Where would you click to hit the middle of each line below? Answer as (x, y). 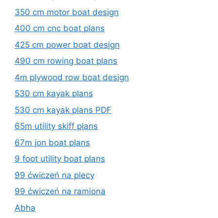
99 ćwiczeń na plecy (54, 175)
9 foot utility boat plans (60, 159)
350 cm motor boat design (67, 12)
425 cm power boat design (67, 45)
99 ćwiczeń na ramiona (60, 191)
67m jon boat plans (52, 142)
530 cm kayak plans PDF (63, 110)
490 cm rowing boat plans (66, 61)
